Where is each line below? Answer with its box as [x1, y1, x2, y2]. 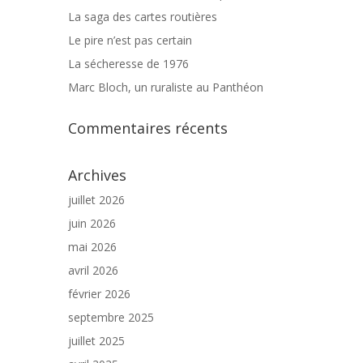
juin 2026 [68, 216, 116, 231]
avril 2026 [68, 263, 118, 278]
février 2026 [68, 286, 130, 301]
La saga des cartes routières [68, 9, 217, 24]
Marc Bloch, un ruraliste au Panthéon [68, 79, 263, 95]
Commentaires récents [68, 118, 228, 138]
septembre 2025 [68, 310, 154, 325]
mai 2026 [68, 239, 117, 254]
